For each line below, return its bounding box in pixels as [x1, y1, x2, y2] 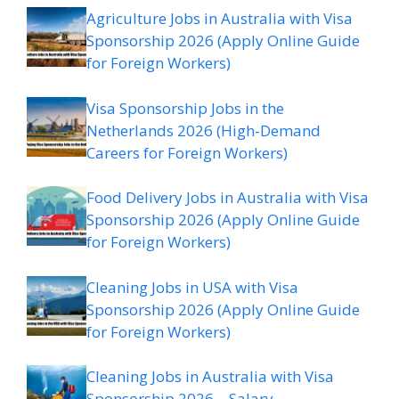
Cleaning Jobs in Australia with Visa [86, 366, 334, 387]
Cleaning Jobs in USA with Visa [86, 276, 298, 297]
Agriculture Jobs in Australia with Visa [86, 8, 353, 29]
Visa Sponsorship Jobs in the [86, 97, 284, 118]
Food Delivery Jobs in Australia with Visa [86, 187, 369, 208]
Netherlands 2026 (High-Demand [86, 119, 321, 141]
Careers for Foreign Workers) [86, 142, 288, 163]
